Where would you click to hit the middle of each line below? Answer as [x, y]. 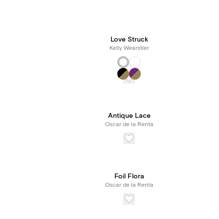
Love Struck [129, 40]
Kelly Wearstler [129, 48]
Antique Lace [129, 116]
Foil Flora [129, 176]
